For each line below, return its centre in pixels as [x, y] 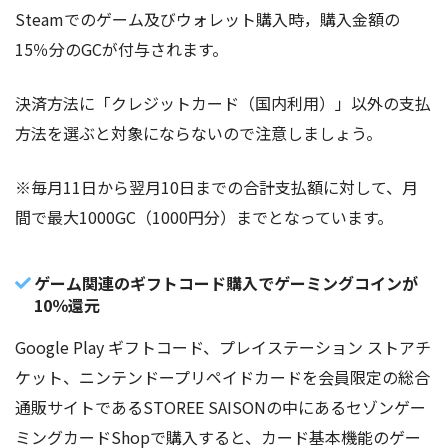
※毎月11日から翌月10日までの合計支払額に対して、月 [216, 186]
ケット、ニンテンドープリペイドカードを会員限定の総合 [222, 376]
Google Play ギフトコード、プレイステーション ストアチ [223, 346]
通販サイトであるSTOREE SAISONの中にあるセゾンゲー [220, 406]
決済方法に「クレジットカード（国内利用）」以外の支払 [223, 102]
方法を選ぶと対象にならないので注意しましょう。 [198, 132]
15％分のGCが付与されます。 [121, 48]
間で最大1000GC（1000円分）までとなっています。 [204, 216]
